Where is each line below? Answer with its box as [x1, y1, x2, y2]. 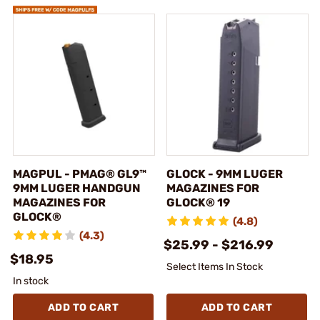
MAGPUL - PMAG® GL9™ [13, 166, 146, 181]
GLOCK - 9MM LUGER [166, 166, 283, 181]
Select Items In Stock [166, 260, 263, 273]
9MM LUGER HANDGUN [13, 181, 141, 195]
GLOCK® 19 [166, 195, 230, 209]
